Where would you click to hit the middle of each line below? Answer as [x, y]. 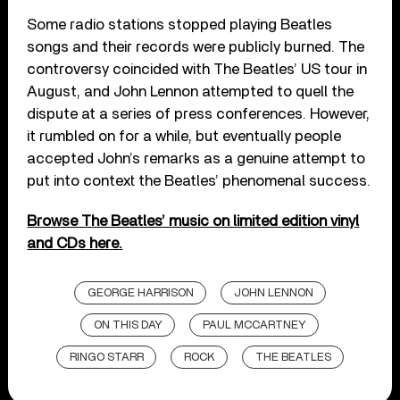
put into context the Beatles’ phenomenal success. [199, 181]
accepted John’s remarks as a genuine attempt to [196, 159]
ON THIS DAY [129, 326]
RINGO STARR [106, 358]
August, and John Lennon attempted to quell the [191, 92]
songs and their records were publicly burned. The [196, 47]
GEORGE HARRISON [140, 294]
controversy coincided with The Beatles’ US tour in [197, 70]
